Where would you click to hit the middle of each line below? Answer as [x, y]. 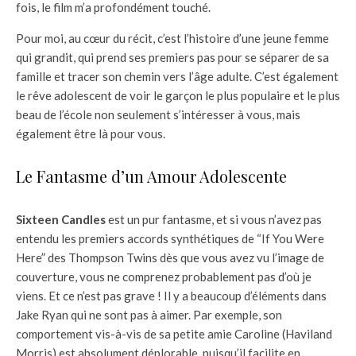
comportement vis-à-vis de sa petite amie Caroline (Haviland [174, 334]
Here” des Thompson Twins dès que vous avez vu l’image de [170, 258]
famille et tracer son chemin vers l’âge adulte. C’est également [177, 77]
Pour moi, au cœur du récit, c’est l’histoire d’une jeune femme [172, 39]
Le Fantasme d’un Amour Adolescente [151, 176]
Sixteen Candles [61, 220]
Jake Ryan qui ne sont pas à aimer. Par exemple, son [149, 315]
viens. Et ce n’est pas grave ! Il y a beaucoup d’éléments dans [171, 296]
